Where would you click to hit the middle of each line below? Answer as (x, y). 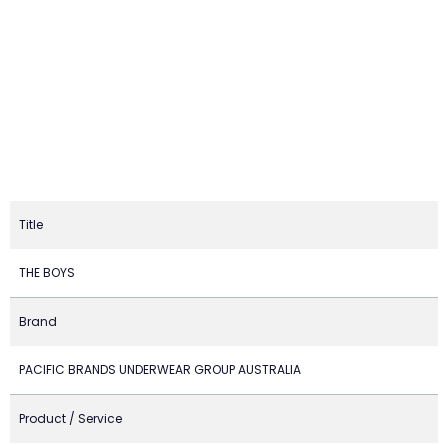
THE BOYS (47, 272)
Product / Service (70, 418)
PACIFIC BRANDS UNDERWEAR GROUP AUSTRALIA (160, 369)
